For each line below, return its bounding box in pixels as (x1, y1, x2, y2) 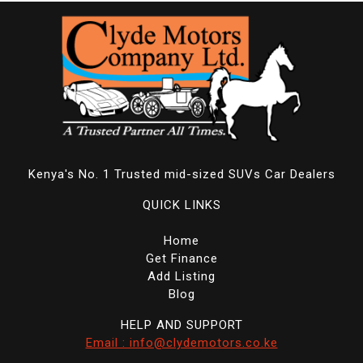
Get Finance (145, 251, 218, 267)
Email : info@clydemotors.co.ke (85, 335, 278, 351)
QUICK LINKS (142, 198, 221, 213)
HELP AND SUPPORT (120, 318, 243, 333)
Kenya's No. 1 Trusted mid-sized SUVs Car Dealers (28, 167, 335, 182)
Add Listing (147, 269, 216, 284)
